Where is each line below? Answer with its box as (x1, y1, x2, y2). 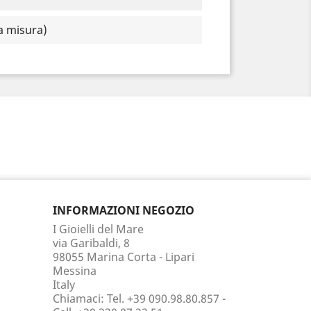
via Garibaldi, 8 (53, 235, 130, 251)
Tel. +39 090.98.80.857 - (107, 291, 226, 306)
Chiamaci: (53, 291, 107, 306)
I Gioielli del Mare (53, 221, 144, 237)
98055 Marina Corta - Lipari (53, 249, 194, 264)
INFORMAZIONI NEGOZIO (53, 203, 194, 218)
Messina (53, 263, 96, 278)
